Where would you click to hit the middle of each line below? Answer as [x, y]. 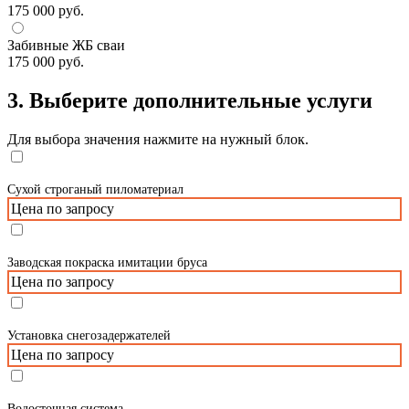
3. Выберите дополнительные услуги [190, 100]
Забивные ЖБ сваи [66, 45]
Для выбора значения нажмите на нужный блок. [158, 139]
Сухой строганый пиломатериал [95, 189]
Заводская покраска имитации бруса [107, 262]
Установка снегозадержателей [89, 335]
